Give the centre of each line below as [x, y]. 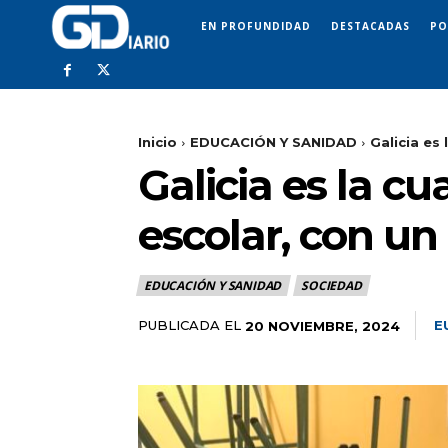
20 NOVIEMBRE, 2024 [322, 325]
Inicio [157, 142]
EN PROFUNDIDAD [256, 25]
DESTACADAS [370, 25]
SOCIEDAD [331, 286]
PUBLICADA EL [189, 325]
